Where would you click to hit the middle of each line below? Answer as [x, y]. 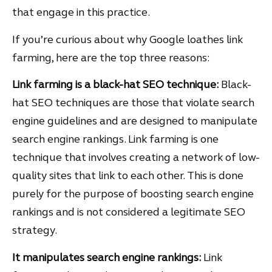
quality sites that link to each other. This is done [128, 176]
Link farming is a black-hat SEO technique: [115, 85]
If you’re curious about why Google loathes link [127, 39]
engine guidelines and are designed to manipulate [135, 121]
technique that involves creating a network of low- [136, 158]
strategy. [35, 230]
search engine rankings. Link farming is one [115, 139]
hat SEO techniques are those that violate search [133, 103]
